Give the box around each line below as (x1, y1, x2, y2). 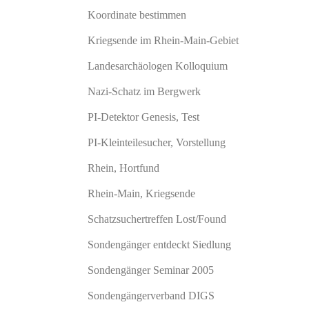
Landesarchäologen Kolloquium (88, 60, 228, 72)
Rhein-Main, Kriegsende (88, 188, 195, 199)
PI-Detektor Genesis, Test (88, 111, 199, 123)
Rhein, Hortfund (88, 162, 159, 174)
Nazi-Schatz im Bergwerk (88, 86, 201, 97)
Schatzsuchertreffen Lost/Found (88, 213, 226, 225)
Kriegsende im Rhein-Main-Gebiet (88, 34, 239, 46)
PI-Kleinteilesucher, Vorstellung (88, 137, 226, 148)
